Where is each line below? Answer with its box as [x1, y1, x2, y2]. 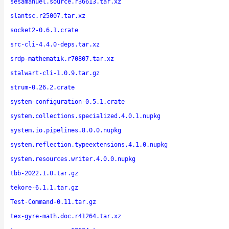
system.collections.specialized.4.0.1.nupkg [10, 112, 161, 120]
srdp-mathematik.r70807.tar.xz [10, 55, 114, 62]
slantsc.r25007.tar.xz [10, 12, 85, 19]
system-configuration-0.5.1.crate [10, 98, 125, 105]
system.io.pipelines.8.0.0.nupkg [10, 126, 121, 134]
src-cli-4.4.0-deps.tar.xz [10, 40, 100, 48]
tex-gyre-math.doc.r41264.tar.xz [10, 212, 121, 220]
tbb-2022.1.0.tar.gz [10, 169, 78, 177]
